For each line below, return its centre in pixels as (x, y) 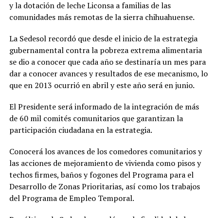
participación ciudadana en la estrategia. (81, 130)
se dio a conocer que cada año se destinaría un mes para (107, 62)
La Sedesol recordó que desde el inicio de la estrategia (103, 38)
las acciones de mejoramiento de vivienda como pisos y (105, 163)
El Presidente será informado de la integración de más (104, 107)
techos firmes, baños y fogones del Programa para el (101, 175)
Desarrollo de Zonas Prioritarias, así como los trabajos (104, 186)
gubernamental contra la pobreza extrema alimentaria (105, 50)
